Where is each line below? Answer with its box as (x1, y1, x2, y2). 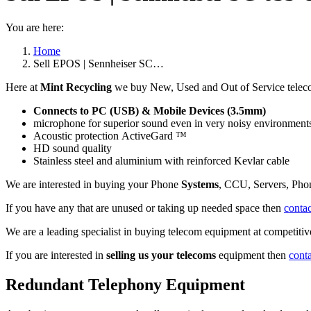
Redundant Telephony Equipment (6, 275, 245, 294)
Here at (6, 81, 40, 93)
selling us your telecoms (106, 249, 216, 261)
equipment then (216, 249, 289, 261)
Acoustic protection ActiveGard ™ (33, 129, 187, 142)
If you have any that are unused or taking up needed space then (6, 201, 284, 214)
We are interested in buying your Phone (6, 178, 181, 190)
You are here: (6, 21, 64, 33)
